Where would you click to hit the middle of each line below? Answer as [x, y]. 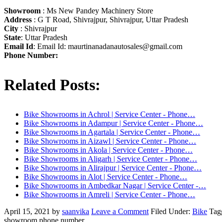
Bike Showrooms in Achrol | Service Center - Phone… [110, 114]
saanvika [76, 211]
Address [18, 19]
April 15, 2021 [27, 211]
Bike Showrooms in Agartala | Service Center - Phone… [112, 132]
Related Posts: [52, 84]
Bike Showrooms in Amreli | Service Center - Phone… [110, 194]
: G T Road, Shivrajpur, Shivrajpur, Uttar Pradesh [110, 19]
